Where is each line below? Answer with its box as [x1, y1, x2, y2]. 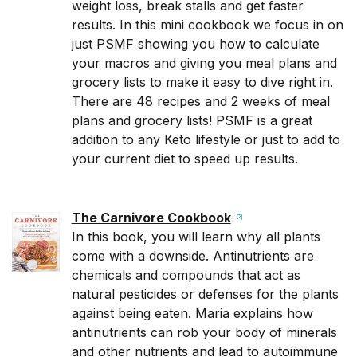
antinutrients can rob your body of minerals [71, 324, 337, 340]
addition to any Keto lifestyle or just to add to [71, 131, 340, 147]
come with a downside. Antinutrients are [71, 248, 314, 264]
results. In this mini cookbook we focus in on [71, 17, 343, 33]
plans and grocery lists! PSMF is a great [71, 112, 312, 128]
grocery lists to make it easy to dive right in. [71, 74, 333, 90]
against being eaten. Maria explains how [71, 305, 313, 321]
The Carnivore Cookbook [71, 210, 231, 226]
